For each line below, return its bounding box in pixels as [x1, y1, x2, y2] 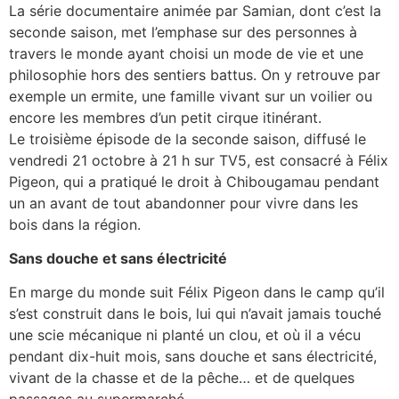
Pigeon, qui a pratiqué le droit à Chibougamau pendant [9, 172, 379, 191]
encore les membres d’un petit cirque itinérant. [9, 108, 322, 126]
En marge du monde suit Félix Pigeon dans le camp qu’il [9, 283, 385, 302]
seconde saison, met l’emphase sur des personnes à [9, 22, 357, 41]
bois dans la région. [9, 215, 141, 233]
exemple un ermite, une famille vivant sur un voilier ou [9, 86, 372, 105]
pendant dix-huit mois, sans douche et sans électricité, [9, 347, 377, 366]
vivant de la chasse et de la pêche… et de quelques [9, 369, 354, 387]
